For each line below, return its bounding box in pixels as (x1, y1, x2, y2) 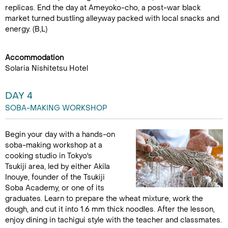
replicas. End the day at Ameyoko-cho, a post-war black (5, 3, 201, 13)
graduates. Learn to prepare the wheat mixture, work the (5, 194, 203, 204)
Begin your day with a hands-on (5, 130, 115, 139)
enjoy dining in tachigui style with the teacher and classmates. (5, 215, 222, 225)
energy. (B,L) (5, 24, 47, 34)
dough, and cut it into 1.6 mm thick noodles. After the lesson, (5, 205, 215, 214)
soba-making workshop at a (5, 140, 102, 150)
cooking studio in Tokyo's (5, 151, 92, 161)
